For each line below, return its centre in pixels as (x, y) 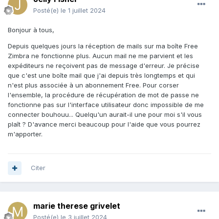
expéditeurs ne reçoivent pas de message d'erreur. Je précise (104, 66)
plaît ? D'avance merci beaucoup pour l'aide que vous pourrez (104, 124)
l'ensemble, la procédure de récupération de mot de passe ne (103, 95)
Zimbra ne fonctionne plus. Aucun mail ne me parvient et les (100, 56)
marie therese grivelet (77, 206)
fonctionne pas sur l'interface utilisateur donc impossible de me (106, 105)
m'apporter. (25, 134)
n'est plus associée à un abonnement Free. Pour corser (93, 85)
